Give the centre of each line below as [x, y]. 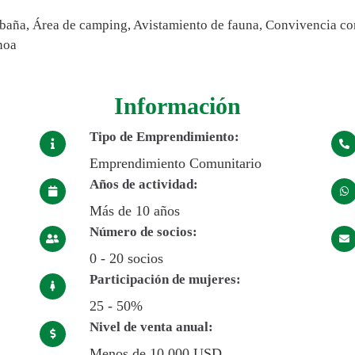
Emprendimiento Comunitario [175, 164]
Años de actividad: [143, 185]
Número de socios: [143, 232]
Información [177, 105]
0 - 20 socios [126, 259]
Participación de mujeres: [165, 280]
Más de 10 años [134, 211]
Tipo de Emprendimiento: [164, 137]
